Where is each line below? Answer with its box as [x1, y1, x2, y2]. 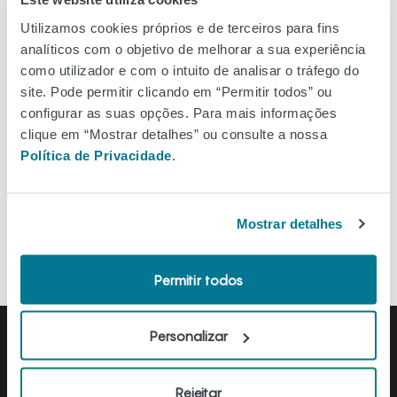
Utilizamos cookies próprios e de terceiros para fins [20, 19, 339, 35]
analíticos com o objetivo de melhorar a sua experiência [20, 41, 366, 56]
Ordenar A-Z [250, 166, 384, 191]
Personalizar [149, 327, 228, 344]
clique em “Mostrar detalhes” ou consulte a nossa [20, 126, 327, 141]
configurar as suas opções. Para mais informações [20, 105, 337, 120]
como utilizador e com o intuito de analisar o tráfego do [20, 62, 359, 77]
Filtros [13, 121, 74, 147]
